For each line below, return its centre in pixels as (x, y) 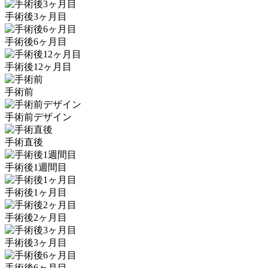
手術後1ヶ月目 (36, 193)
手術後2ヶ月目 (36, 218)
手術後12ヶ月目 (38, 67)
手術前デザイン (38, 117)
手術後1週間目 (36, 167)
